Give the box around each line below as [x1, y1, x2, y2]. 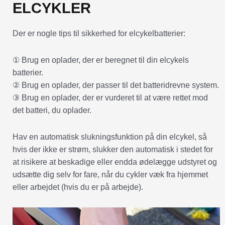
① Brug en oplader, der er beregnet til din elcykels [13, 55, 189, 64]
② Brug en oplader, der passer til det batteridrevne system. [13, 80, 219, 89]
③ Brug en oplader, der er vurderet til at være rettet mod [13, 93, 208, 102]
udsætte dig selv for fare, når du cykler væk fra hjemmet [13, 170, 208, 179]
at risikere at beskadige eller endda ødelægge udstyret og [13, 157, 217, 166]
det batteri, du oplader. [13, 105, 91, 115]
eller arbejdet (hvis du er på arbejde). [13, 182, 143, 191]
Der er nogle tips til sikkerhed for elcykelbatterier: [13, 29, 185, 38]
